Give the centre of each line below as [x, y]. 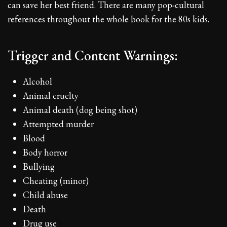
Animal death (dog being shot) [80, 109]
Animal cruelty [51, 95]
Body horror [45, 152]
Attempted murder [58, 124]
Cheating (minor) [56, 180]
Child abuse [45, 195]
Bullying [39, 166]
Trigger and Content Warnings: [93, 55]
